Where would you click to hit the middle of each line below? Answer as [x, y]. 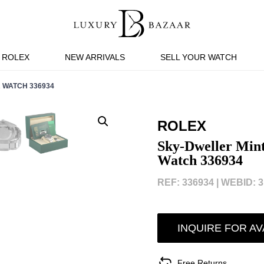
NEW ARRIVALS [95, 57]
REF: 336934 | [188, 182]
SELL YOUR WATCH [198, 57]
